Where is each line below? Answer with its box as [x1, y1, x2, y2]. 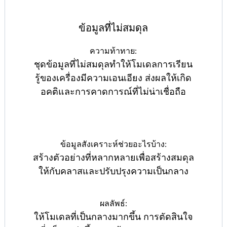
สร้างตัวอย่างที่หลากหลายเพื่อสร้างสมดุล [32, 153, 194, 163]
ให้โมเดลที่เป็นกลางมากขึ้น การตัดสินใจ [33, 212, 193, 222]
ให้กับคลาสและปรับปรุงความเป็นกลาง [38, 166, 188, 177]
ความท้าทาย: [90, 46, 137, 56]
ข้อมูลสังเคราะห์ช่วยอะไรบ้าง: [60, 139, 167, 149]
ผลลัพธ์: [99, 199, 127, 209]
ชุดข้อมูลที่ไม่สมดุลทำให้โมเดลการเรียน [34, 59, 193, 70]
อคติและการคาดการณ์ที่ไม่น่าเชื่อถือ [41, 87, 186, 97]
